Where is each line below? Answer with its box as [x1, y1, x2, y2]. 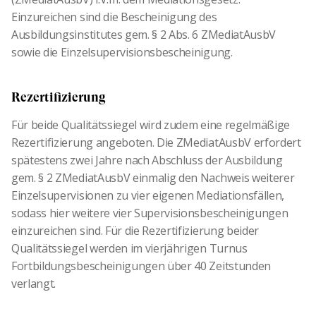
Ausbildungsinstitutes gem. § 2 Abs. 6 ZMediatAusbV [11, 27, 276, 43]
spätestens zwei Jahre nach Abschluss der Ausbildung [11, 152, 283, 169]
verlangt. [11, 276, 56, 292]
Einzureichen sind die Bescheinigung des [11, 9, 217, 25]
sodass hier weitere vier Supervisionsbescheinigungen [11, 205, 288, 221]
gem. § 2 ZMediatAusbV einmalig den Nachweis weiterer [11, 170, 295, 186]
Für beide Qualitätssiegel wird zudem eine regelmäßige [11, 117, 291, 133]
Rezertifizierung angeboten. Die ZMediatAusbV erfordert [11, 135, 301, 151]
